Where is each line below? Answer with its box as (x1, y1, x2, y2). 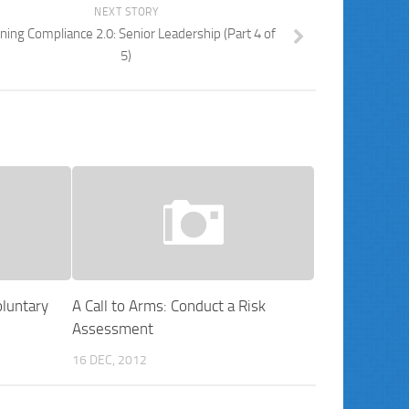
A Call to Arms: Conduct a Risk (71, 297, 266, 316)
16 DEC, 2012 (71, 352, 147, 369)
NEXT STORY (94, 5, 158, 18)
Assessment (71, 320, 153, 339)
